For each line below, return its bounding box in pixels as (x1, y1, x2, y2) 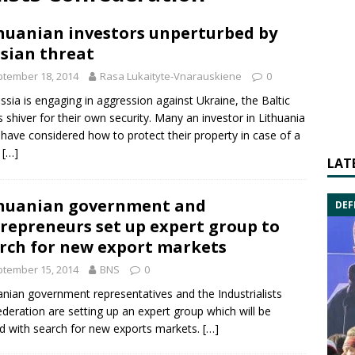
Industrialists (218, 285, 282, 301)
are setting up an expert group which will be (45, 303, 271, 319)
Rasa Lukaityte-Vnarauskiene (100, 69, 242, 83)
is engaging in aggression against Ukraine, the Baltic (21, 93, 290, 108)
